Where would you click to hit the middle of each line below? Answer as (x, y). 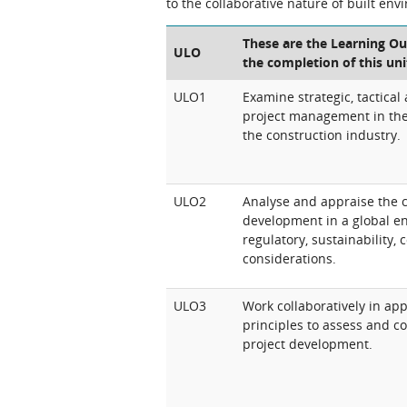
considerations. (289, 258)
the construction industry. (322, 135)
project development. (308, 344)
